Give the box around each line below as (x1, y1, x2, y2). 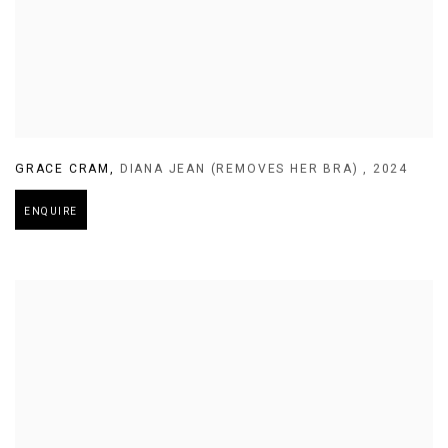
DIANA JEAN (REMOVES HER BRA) (119, 161, 364, 176)
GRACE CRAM (15, 161, 111, 176)
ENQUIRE (24, 205, 78, 217)
